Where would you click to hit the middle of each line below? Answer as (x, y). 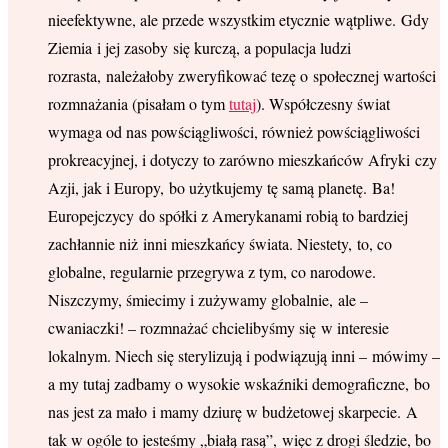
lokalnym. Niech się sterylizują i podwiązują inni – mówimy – (244, 355)
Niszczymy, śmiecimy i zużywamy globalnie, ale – (208, 299)
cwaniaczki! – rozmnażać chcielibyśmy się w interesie (218, 327)
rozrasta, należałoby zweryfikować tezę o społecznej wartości (242, 75)
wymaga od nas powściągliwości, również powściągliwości (234, 131)
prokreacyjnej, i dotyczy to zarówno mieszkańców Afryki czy (242, 159)
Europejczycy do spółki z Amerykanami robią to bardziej (228, 215)
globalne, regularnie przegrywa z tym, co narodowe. (212, 271)
